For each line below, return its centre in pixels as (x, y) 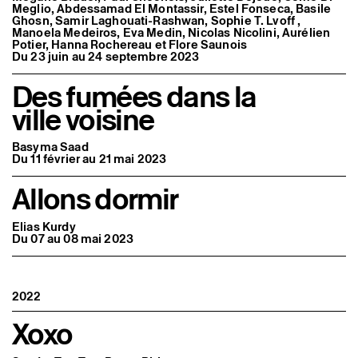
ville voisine (83, 120)
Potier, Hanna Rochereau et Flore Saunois (129, 45)
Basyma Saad (50, 147)
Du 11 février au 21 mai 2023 (89, 159)
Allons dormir (95, 199)
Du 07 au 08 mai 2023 (73, 238)
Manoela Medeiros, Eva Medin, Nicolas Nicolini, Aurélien (171, 33)
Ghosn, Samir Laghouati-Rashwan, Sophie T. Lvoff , (157, 21)
